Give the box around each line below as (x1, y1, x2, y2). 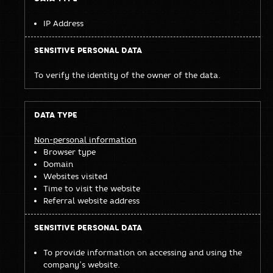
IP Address (43, 18, 83, 28)
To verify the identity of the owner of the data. (34, 69, 221, 80)
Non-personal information (34, 134, 136, 144)
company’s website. (43, 259, 120, 269)
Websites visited (43, 171, 107, 181)
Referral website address (43, 195, 140, 205)
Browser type (43, 146, 96, 157)
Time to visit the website (43, 183, 140, 193)
